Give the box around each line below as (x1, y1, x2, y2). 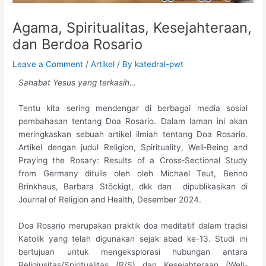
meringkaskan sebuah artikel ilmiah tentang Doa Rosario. (18, 129, 248, 140)
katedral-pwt (135, 59, 184, 69)
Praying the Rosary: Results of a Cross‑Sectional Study (18, 156, 248, 166)
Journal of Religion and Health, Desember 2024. (18, 195, 202, 205)
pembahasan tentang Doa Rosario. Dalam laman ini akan (18, 116, 248, 126)
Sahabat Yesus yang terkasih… (18, 77, 137, 87)
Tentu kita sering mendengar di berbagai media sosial (18, 103, 248, 113)
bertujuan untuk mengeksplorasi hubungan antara (18, 247, 248, 257)
